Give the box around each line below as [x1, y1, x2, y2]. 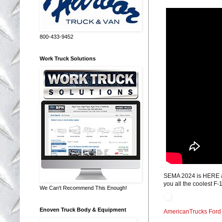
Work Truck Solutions [40, 55, 96, 61]
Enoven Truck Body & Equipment [40, 206, 126, 213]
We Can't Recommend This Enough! [40, 184, 127, 191]
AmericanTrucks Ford [164, 208, 221, 215]
